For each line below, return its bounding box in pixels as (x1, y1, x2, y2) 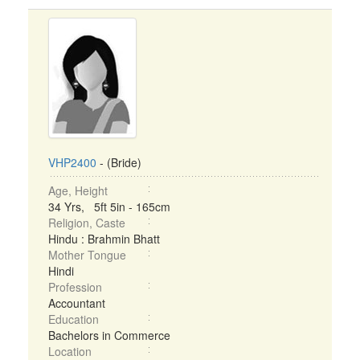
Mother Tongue (48, 247, 126, 263)
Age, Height (48, 182, 108, 198)
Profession (48, 279, 102, 295)
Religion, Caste (48, 215, 125, 231)
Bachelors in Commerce (48, 327, 170, 343)
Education (48, 311, 99, 327)
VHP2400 (48, 154, 96, 170)
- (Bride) (96, 154, 141, 170)
